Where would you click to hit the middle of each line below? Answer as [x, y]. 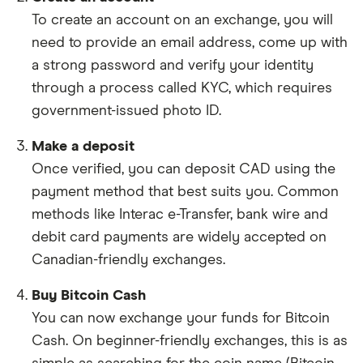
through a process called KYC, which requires [182, 88]
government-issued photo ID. [126, 111]
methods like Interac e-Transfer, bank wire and [180, 214]
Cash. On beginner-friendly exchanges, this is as [190, 341]
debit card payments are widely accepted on [179, 237]
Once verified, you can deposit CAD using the [184, 169]
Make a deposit [83, 146]
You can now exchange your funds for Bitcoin [181, 318]
